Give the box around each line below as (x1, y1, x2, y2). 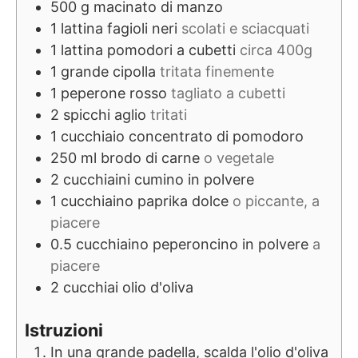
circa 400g (240, 41, 312, 58)
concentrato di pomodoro (129, 127, 304, 145)
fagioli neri (107, 19, 177, 37)
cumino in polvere (134, 170, 254, 188)
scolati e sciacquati (181, 19, 309, 37)
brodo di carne (101, 149, 200, 166)
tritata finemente (160, 62, 274, 80)
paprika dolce (137, 192, 229, 209)
